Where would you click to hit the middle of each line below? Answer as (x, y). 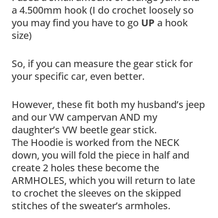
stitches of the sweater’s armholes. (91, 205)
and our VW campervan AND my (84, 117)
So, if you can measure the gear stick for (102, 63)
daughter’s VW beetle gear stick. (84, 129)
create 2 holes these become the (85, 167)
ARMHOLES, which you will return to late (103, 180)
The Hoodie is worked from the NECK (96, 142)
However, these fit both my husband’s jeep (108, 104)
